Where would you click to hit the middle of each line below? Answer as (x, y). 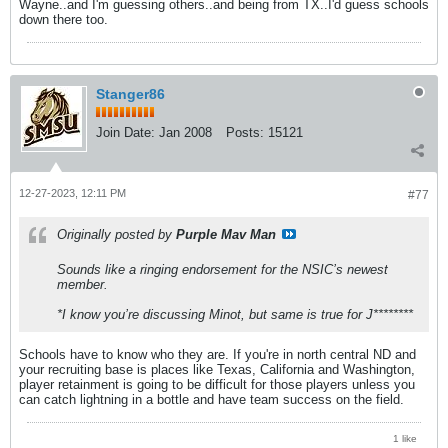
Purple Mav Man (226, 234)
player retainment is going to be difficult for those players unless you (217, 384)
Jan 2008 (185, 132)
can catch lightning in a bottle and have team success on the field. (211, 399)
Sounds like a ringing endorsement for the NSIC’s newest (222, 269)
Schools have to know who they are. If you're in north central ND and (217, 354)
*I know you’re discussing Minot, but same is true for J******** (235, 314)
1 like (405, 438)
